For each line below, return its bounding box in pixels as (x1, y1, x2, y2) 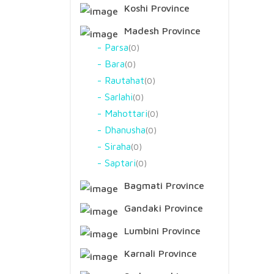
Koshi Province (121, 2, 190, 13)
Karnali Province (121, 248, 197, 259)
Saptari (105, 157, 136, 168)
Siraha (105, 141, 131, 152)
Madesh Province (121, 25, 201, 36)
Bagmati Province (121, 180, 204, 191)
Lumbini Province (121, 225, 201, 236)
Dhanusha (105, 124, 146, 135)
